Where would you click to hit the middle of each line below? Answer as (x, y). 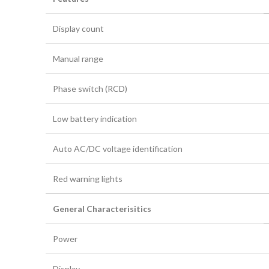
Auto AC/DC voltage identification (118, 148)
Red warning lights (88, 178)
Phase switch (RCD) (90, 88)
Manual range (78, 58)
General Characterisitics (102, 208)
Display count (78, 28)
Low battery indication (95, 118)
